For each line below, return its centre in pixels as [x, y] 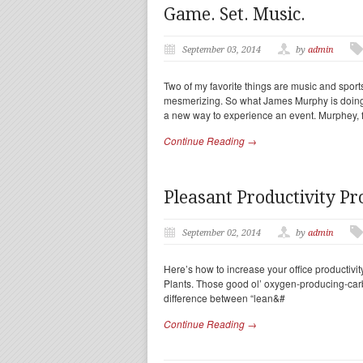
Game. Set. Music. [235, 14]
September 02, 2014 [222, 233]
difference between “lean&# [224, 298]
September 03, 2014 [222, 50]
